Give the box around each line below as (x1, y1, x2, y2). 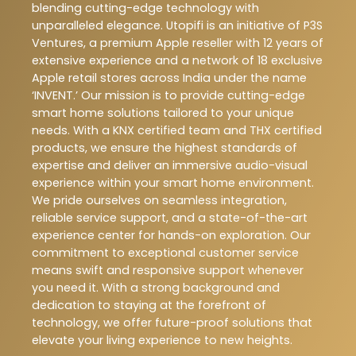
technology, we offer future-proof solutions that (32, 314, 312, 331)
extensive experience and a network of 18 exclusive (32, 52, 323, 68)
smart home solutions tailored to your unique (32, 104, 294, 121)
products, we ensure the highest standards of (32, 139, 297, 156)
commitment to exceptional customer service (32, 244, 299, 261)
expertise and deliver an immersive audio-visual (32, 157, 308, 173)
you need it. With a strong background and (32, 279, 280, 296)
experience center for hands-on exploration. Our (32, 226, 311, 243)
